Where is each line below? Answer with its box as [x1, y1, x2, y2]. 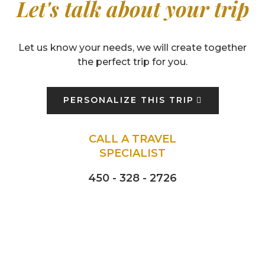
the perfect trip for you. [77, 56, 188, 68]
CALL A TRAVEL [89, 132, 176, 146]
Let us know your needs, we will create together [18, 42, 247, 54]
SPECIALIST [99, 146, 166, 160]
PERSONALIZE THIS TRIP [63, 95, 194, 106]
